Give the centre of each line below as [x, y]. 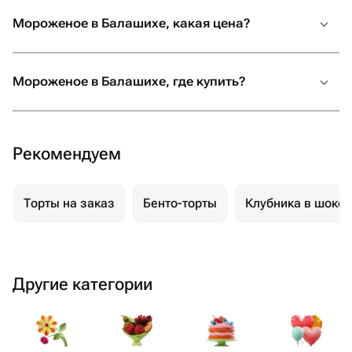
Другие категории [82, 284]
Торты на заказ [69, 203]
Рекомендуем [67, 154]
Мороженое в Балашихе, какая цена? [131, 23]
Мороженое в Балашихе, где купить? [129, 81]
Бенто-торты [180, 203]
